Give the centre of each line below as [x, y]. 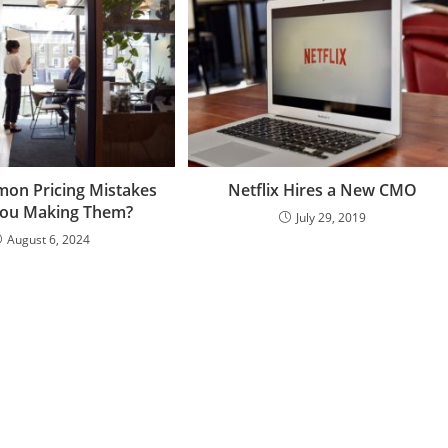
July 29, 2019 [330, 218]
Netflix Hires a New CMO [322, 190]
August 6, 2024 [49, 240]
